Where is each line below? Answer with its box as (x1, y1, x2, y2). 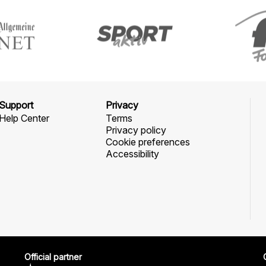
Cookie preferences (105, 136, 190, 148)
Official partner (24, 252, 82, 262)
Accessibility (105, 148, 159, 160)
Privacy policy (105, 124, 166, 136)
